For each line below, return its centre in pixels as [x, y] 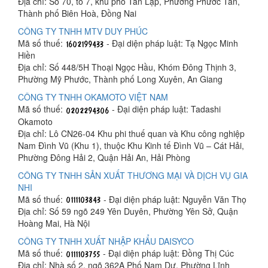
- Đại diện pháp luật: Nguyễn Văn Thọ [174, 199]
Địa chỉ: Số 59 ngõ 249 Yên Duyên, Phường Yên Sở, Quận [128, 211]
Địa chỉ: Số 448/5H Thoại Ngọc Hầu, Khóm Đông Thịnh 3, [127, 67]
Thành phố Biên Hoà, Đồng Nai [77, 13]
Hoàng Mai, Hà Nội [54, 223]
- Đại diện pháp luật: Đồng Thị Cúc [167, 253]
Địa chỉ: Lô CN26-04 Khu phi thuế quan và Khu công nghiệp [131, 133]
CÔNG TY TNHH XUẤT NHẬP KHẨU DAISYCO [106, 241]
